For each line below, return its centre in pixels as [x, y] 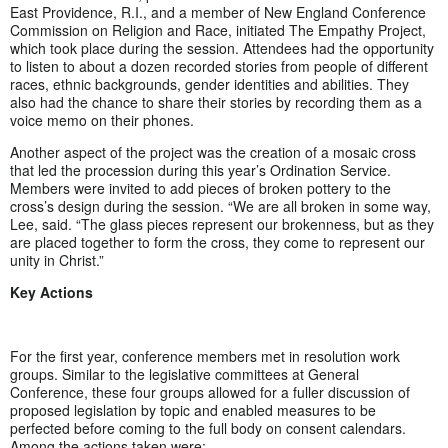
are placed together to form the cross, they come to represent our [217, 241]
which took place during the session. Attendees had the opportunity [222, 47]
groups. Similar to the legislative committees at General [184, 373]
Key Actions [51, 291]
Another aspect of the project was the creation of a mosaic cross [213, 151]
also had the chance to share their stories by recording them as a [216, 101]
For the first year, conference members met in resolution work [205, 355]
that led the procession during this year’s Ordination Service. [200, 169]
